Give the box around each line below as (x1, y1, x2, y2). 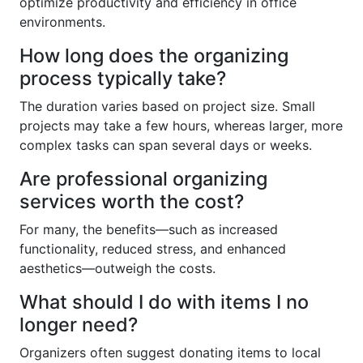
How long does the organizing (19, 44, 288, 68)
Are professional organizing (19, 167, 267, 191)
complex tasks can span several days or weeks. (19, 137, 312, 154)
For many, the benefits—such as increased (19, 221, 278, 238)
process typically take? (19, 66, 226, 91)
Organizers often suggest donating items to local (19, 344, 321, 361)
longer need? (19, 313, 138, 337)
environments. (19, 14, 105, 31)
